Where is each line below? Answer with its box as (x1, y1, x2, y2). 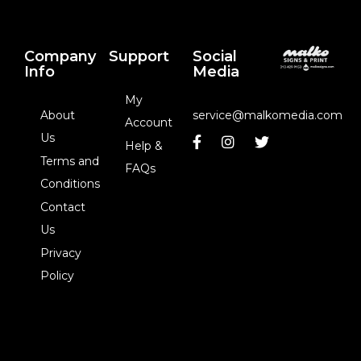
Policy (40, 268, 74, 283)
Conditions (40, 176, 100, 191)
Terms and (40, 154, 99, 168)
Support (108, 48, 169, 65)
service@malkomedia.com (193, 108, 342, 122)
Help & (124, 139, 163, 153)
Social (193, 48, 237, 65)
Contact (40, 200, 85, 214)
